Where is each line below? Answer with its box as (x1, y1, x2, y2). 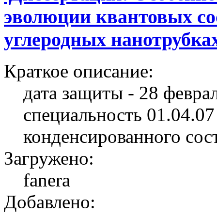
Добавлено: (4, 191, 95, 212)
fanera (23, 169, 70, 190)
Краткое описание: (4, 60, 154, 81)
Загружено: (4, 147, 94, 169)
